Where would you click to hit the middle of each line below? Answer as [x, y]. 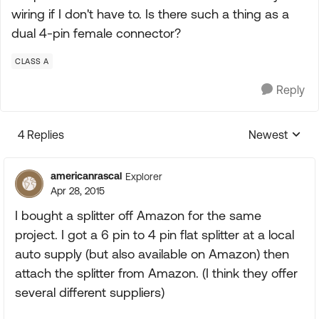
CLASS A [32, 61]
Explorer [144, 176]
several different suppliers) [90, 292]
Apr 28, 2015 [78, 191]
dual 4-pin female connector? [96, 33]
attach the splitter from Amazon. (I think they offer [156, 273]
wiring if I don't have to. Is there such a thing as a [150, 14]
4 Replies [41, 135]
